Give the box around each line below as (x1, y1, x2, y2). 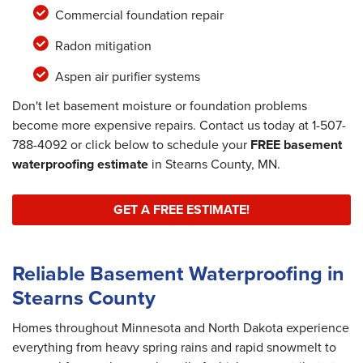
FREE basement (250, 135, 342, 154)
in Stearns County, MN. (148, 154, 280, 173)
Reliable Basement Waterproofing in (12, 258, 344, 289)
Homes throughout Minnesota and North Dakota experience (12, 318, 349, 338)
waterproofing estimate (12, 154, 148, 173)
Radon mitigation (54, 36, 152, 55)
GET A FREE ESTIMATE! (113, 200, 250, 220)
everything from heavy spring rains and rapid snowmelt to (12, 338, 336, 357)
